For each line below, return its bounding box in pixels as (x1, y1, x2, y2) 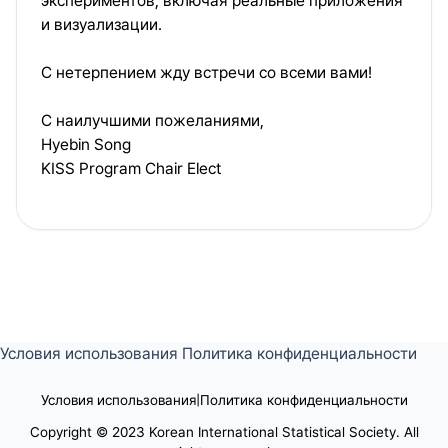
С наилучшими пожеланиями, (41, 111, 264, 130)
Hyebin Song (41, 135, 131, 154)
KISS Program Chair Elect (41, 159, 221, 178)
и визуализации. (41, 15, 162, 34)
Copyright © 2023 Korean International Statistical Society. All (29, 424, 419, 440)
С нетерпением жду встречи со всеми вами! (41, 63, 372, 82)
